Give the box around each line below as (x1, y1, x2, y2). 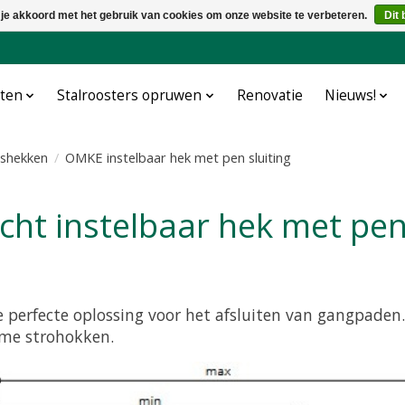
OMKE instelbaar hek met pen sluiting (65, 148, 291, 166)
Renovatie (236, 86, 303, 106)
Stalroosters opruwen (57, 86, 202, 106)
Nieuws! (324, 86, 376, 106)
